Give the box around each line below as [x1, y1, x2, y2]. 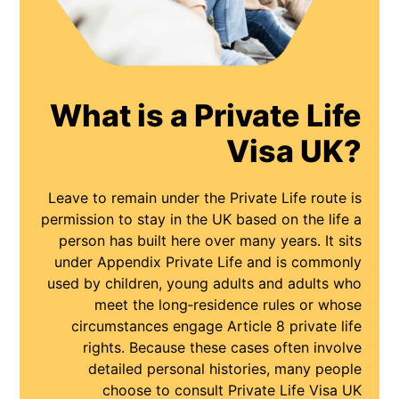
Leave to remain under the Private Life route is [47, 189, 362, 208]
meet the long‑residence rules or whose [94, 296, 362, 314]
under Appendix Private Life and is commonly [53, 253, 362, 272]
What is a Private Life [49, 97, 362, 134]
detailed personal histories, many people [87, 360, 362, 379]
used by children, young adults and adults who [46, 274, 362, 293]
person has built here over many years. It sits [58, 232, 362, 250]
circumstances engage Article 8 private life [70, 317, 362, 336]
